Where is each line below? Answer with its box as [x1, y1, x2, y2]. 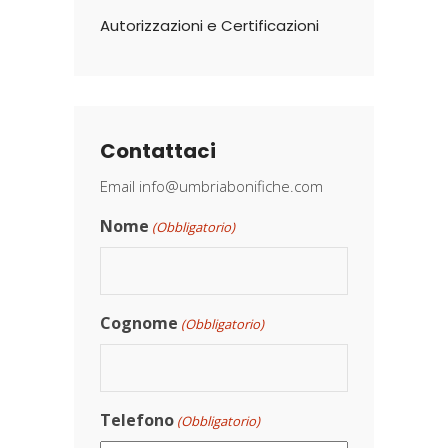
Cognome [100, 312, 178, 334]
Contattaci [100, 137, 216, 165]
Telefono [100, 409, 174, 431]
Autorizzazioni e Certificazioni [100, 15, 319, 36]
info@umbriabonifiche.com [139, 176, 323, 196]
